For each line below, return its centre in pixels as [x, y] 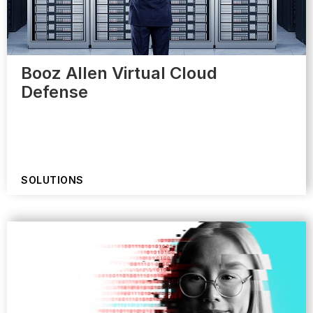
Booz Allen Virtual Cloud [119, 73]
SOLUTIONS [52, 180]
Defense [54, 92]
